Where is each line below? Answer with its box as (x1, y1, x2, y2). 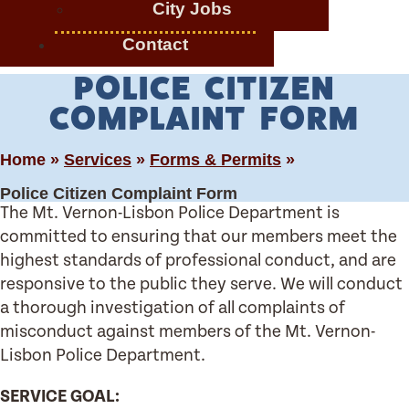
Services (64, 150, 131, 169)
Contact (122, 34, 188, 54)
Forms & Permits (150, 150, 281, 169)
